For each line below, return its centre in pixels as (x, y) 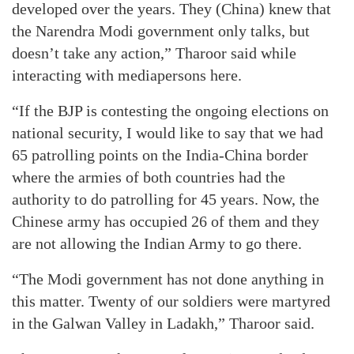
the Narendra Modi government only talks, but (161, 31)
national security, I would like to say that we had (168, 133)
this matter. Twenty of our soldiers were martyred (171, 301)
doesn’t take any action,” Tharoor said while (154, 53)
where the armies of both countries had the (149, 177)
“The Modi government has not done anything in (168, 279)
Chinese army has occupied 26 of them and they (166, 221)
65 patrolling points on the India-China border (160, 155)
